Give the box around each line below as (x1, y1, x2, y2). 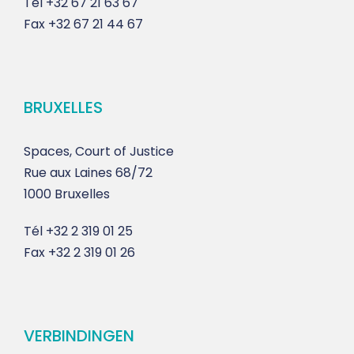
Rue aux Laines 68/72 (24, 164, 153, 183)
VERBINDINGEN (24, 325, 134, 348)
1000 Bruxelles (24, 185, 110, 204)
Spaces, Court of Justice (24, 142, 174, 161)
